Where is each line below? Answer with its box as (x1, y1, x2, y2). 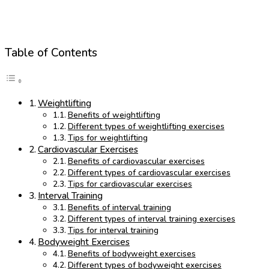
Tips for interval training (67, 225, 159, 237)
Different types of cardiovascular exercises (67, 167, 231, 179)
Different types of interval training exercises (67, 213, 235, 225)
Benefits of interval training (67, 202, 171, 214)
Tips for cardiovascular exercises (67, 178, 192, 190)
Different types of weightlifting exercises (67, 121, 225, 133)
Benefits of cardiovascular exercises (67, 156, 205, 168)
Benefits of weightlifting (67, 109, 160, 121)
